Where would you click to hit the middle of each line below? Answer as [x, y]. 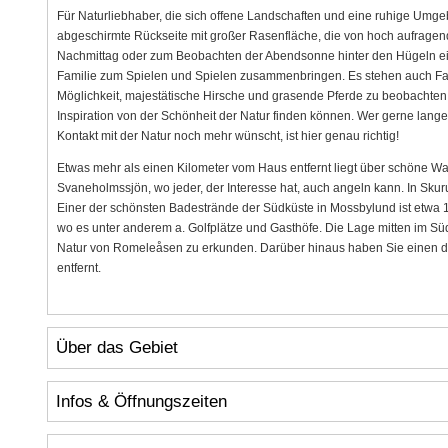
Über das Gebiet [116, 348]
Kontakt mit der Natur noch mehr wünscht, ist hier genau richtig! [227, 135]
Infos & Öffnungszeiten [141, 401]
